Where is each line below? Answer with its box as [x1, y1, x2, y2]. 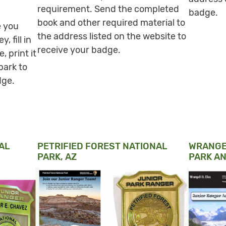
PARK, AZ [37, 151, 77, 162]
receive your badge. [37, 44, 121, 55]
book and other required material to [37, 17, 185, 28]
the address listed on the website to [37, 30, 186, 42]
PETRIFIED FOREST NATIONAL [37, 140, 167, 152]
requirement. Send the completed [37, 3, 179, 15]
